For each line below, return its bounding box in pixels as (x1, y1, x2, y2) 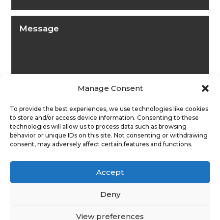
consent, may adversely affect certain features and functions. (10, 140, 192, 148)
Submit (165, 147, 199, 158)
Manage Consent (77, 83, 143, 93)
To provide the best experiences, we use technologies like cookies (10, 105, 208, 112)
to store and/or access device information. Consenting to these (10, 114, 199, 121)
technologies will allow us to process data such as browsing (10, 123, 187, 130)
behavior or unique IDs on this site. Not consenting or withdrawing (10, 132, 208, 139)
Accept (96, 167, 124, 177)
